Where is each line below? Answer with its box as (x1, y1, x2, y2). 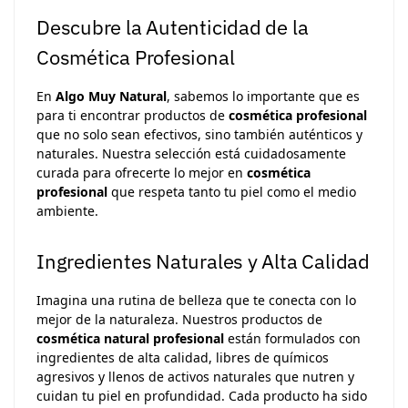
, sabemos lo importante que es (167, 87, 360, 105)
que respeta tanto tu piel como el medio (107, 182, 356, 200)
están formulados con (224, 330, 361, 348)
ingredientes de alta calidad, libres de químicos (36, 349, 329, 367)
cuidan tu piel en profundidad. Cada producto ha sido (36, 387, 367, 405)
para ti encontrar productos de (36, 106, 229, 124)
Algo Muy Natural (56, 87, 167, 105)
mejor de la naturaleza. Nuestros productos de (36, 311, 322, 329)
